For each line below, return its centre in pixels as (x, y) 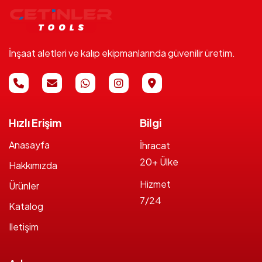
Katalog (26, 206)
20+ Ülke (159, 162)
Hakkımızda (33, 165)
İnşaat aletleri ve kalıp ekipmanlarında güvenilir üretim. (122, 53)
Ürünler (24, 186)
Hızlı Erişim (35, 123)
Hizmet (155, 184)
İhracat (155, 145)
